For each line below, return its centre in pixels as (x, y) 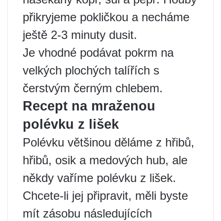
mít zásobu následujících (87, 213)
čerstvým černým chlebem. (93, 88)
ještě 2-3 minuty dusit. (80, 35)
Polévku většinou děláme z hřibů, (109, 142)
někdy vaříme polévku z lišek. (99, 178)
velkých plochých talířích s (91, 70)
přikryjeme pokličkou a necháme (106, 17)
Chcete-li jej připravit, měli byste (105, 196)
